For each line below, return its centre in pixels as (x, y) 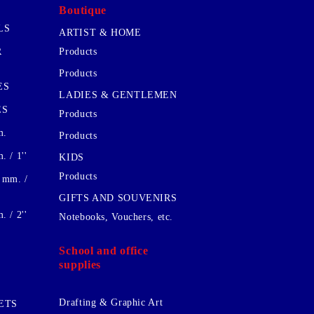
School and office (104, 250)
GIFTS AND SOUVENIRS (118, 198)
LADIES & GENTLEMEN (118, 95)
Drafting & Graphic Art (111, 302)
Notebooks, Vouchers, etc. (116, 217)
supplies (80, 264)
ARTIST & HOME (100, 33)
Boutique (83, 11)
